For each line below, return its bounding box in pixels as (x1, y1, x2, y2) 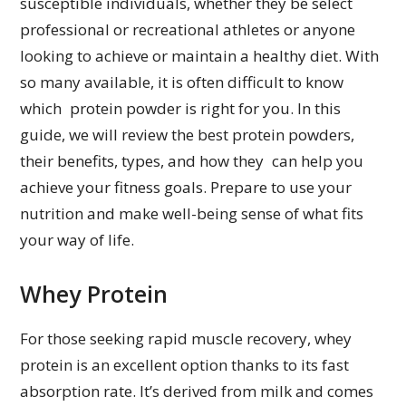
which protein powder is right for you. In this (20, 98, 342, 120)
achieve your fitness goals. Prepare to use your (20, 177, 361, 198)
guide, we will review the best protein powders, (20, 124, 355, 146)
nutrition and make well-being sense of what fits (20, 203, 364, 225)
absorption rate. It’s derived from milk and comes (20, 381, 374, 402)
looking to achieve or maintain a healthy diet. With (20, 45, 380, 67)
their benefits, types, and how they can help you (20, 150, 364, 172)
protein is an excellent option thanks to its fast (20, 354, 350, 376)
